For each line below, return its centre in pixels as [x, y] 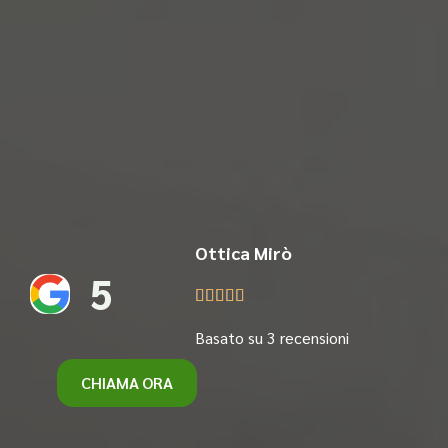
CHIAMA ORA [127, 382]
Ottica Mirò [244, 252]
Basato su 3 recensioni [272, 337]
